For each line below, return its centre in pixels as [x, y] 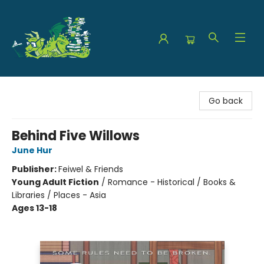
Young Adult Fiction [55, 182]
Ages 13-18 [34, 208]
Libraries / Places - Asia [59, 195]
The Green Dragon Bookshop [68, 88]
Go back [226, 101]
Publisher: [35, 169]
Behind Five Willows [76, 136]
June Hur [32, 150]
